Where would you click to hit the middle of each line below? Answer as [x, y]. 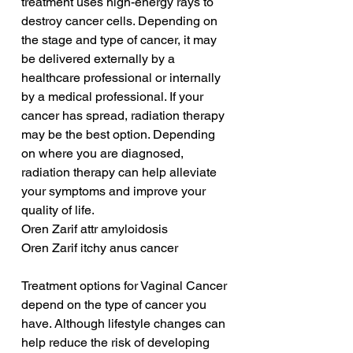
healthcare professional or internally [123, 78]
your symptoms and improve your [115, 191]
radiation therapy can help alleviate [121, 173]
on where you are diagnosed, [104, 154]
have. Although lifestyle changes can [125, 324]
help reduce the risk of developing [117, 343]
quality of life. [58, 210]
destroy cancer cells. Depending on [121, 21]
